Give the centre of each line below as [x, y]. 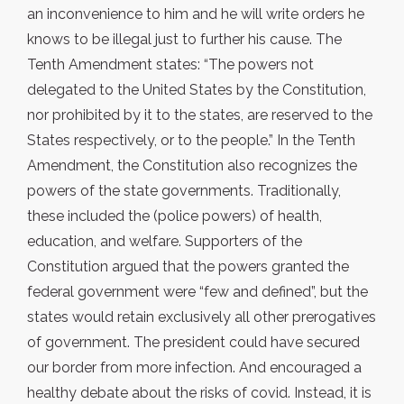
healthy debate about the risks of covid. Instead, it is [199, 393]
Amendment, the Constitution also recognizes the [192, 166]
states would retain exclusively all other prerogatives [202, 317]
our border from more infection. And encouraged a [194, 368]
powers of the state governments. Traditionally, [184, 191]
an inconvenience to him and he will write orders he [196, 14]
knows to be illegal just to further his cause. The [184, 40]
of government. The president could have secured [193, 343]
